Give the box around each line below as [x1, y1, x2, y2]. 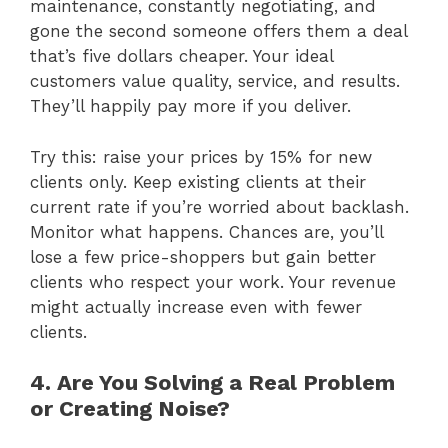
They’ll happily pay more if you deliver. [30, 96, 351, 117]
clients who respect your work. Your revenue [30, 271, 396, 292]
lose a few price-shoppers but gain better [30, 246, 376, 267]
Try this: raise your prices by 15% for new [30, 146, 372, 167]
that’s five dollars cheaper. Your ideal [30, 46, 333, 67]
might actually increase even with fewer [30, 296, 362, 317]
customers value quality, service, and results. [30, 71, 400, 92]
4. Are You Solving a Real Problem [30, 370, 395, 396]
